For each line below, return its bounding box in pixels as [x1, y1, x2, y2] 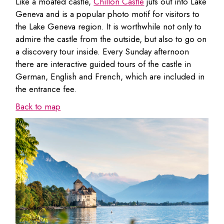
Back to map [15, 100, 61, 113]
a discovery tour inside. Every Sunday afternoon [15, 45, 189, 58]
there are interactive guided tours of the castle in [15, 58, 191, 70]
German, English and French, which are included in [15, 70, 205, 83]
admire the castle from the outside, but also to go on [15, 33, 207, 45]
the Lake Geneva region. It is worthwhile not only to [15, 20, 202, 33]
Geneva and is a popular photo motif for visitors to [15, 8, 200, 20]
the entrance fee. [15, 83, 77, 95]
